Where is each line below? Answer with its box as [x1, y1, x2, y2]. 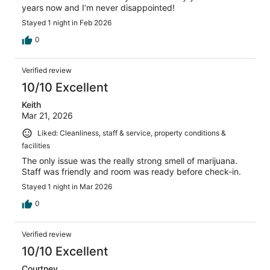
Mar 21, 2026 [22, 110, 73, 121]
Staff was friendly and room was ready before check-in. [22, 166, 241, 177]
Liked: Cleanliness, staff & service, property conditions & [37, 128, 226, 138]
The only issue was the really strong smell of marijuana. [22, 155, 237, 166]
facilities [22, 140, 50, 150]
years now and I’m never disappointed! [22, 2, 175, 13]
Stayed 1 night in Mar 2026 [22, 181, 112, 191]
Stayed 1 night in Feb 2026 [22, 18, 111, 28]
